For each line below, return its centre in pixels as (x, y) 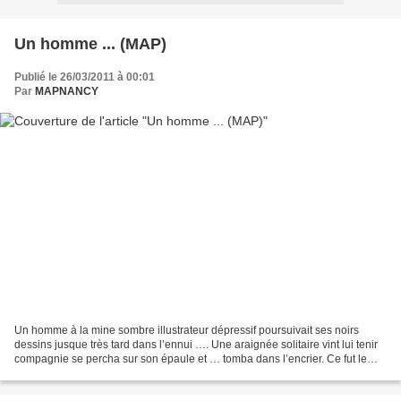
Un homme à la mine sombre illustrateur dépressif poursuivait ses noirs (187, 331)
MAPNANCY (67, 91)
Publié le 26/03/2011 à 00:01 (85, 77)
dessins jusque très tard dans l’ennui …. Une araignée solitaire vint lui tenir (196, 345)
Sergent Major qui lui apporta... (89, 374)
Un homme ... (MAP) (90, 43)
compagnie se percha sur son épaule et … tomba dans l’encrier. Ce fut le (191, 359)
